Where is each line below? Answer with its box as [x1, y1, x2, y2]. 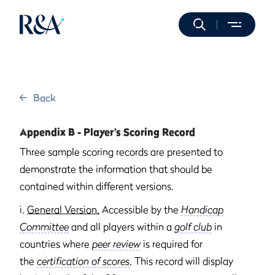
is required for [141, 238, 203, 250]
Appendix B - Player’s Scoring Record [20, 126, 195, 138]
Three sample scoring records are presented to [20, 145, 223, 158]
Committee [20, 220, 69, 233]
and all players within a [69, 220, 174, 233]
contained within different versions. [20, 180, 174, 192]
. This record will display [130, 255, 233, 267]
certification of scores [37, 255, 130, 267]
